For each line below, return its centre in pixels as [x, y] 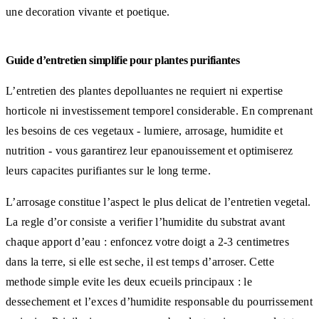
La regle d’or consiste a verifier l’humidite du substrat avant [146, 221]
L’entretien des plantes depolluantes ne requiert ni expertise [145, 90]
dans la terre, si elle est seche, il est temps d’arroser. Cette [140, 261]
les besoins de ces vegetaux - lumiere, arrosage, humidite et [144, 130]
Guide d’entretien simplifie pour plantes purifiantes [123, 60]
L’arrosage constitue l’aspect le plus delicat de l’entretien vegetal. [158, 202]
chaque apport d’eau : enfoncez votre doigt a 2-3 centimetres [147, 241]
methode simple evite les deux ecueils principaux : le [129, 281]
